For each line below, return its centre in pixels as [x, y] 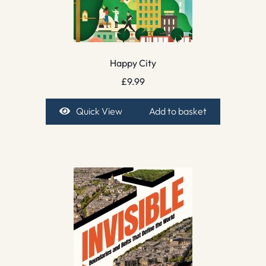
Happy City [133, 63]
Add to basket [178, 111]
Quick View [99, 111]
